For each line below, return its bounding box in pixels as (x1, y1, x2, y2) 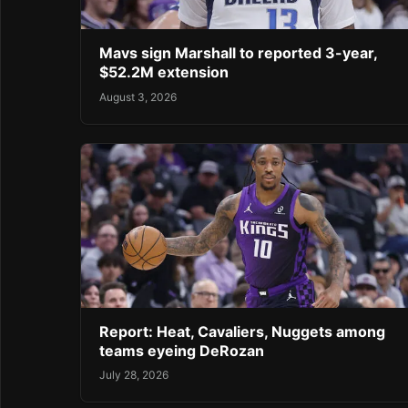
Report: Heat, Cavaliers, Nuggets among (99, 321, 385, 341)
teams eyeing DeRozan (99, 341, 264, 360)
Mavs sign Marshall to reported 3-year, (99, 44, 377, 63)
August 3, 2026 (99, 89, 177, 104)
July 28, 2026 (99, 368, 168, 382)
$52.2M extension (99, 63, 229, 82)
